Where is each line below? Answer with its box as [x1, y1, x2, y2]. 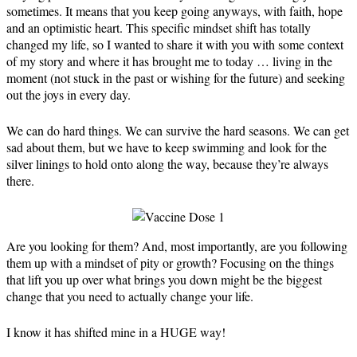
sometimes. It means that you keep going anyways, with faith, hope [6, 2, 343, 20]
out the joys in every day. [6, 86, 131, 104]
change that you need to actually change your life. [6, 288, 253, 305]
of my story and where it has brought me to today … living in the [6, 53, 332, 70]
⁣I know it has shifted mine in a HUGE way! [6, 324, 226, 341]
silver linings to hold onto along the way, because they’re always [6, 155, 328, 173]
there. [6, 172, 34, 190]
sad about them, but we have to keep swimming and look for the [6, 139, 327, 156]
